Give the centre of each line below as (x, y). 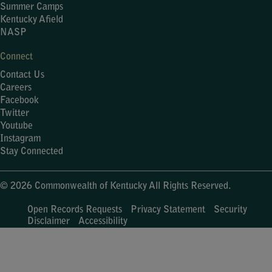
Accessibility (103, 221)
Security (230, 210)
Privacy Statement (168, 210)
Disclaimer (49, 221)
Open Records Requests (75, 210)
